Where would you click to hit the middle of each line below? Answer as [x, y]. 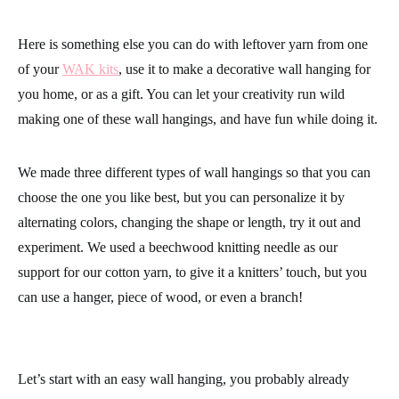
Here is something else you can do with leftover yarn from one [193, 69]
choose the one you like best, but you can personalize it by [181, 222]
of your [40, 94]
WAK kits [90, 94]
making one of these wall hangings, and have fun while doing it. [198, 144]
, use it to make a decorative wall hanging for [244, 94]
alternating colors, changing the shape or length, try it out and [189, 247]
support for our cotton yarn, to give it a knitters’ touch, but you [192, 297]
